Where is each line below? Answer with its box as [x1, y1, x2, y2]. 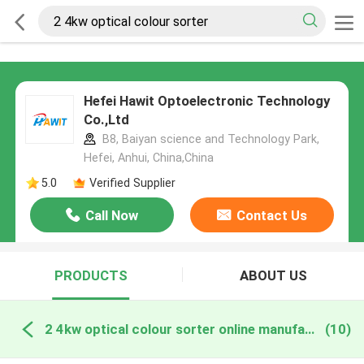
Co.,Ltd [83, 111, 129, 128]
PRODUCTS [54, 267, 128, 284]
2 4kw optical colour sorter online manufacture [304, 320, 314, 337]
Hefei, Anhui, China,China [83, 151, 214, 165]
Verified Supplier [89, 175, 175, 189]
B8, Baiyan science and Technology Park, [98, 132, 319, 146]
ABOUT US [239, 267, 307, 284]
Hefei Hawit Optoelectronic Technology [83, 93, 330, 110]
